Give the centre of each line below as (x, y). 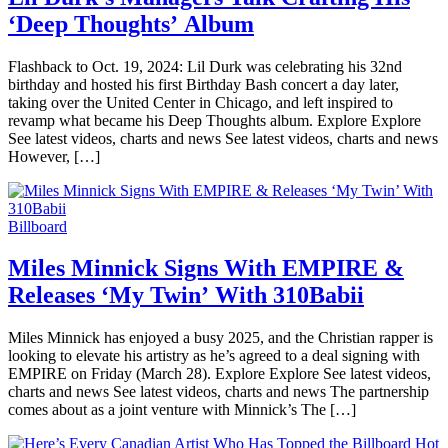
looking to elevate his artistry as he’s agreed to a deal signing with (214, 356)
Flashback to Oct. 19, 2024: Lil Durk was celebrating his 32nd (205, 66)
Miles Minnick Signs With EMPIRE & (206, 268)
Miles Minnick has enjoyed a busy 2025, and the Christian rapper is (220, 338)
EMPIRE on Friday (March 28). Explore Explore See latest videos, (219, 374)
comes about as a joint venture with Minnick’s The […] (182, 410)
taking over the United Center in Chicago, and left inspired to (200, 102)
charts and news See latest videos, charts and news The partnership (218, 392)
